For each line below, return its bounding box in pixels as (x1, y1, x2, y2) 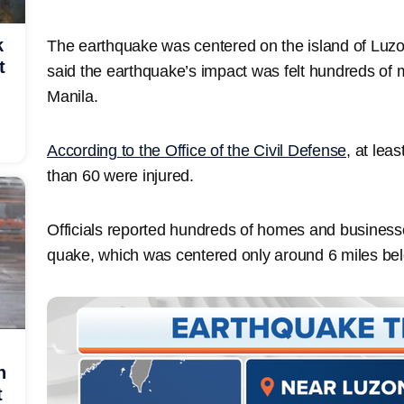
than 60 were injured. (47, 166, 194, 185)
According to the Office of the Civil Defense (47, 141, 346, 160)
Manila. (47, 87, 98, 106)
